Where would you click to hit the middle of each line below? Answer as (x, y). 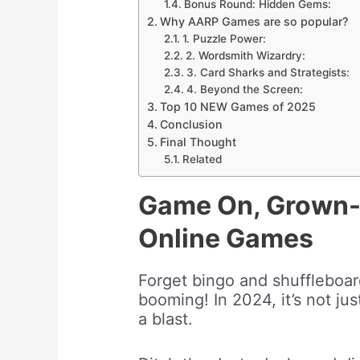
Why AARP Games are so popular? (254, 22)
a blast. (166, 319)
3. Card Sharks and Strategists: (268, 73)
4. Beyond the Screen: (245, 90)
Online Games (226, 239)
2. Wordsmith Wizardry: (246, 56)
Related (202, 160)
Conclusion (191, 125)
